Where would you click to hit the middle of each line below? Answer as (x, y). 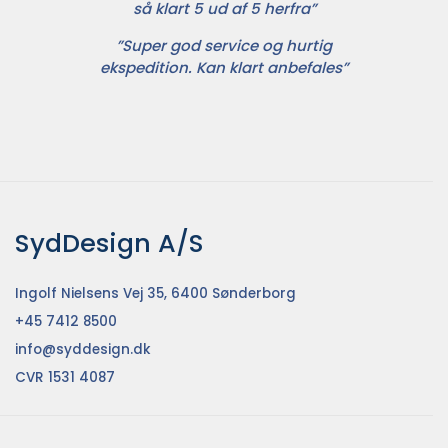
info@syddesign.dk (83, 350)
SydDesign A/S (109, 243)
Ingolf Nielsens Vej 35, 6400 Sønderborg (155, 294)
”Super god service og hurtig (224, 46)
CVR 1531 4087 (65, 378)
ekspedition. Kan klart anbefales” (224, 68)
